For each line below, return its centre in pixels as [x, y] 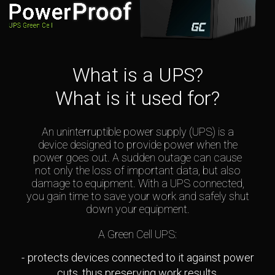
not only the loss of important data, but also [137, 171]
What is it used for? [137, 99]
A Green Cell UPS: [137, 234]
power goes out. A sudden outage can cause [137, 158]
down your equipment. [137, 209]
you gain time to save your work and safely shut [137, 196]
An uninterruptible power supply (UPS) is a [137, 132]
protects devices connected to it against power [141, 257]
